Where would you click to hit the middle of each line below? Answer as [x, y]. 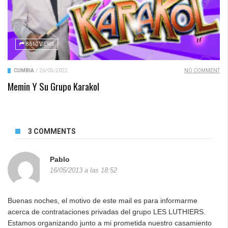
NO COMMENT [202, 71]
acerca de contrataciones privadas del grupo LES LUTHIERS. [107, 212]
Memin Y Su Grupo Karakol [53, 86]
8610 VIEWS [40, 44]
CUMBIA [24, 71]
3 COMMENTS [51, 132]
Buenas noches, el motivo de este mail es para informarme [103, 201]
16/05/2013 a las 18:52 [83, 171]
